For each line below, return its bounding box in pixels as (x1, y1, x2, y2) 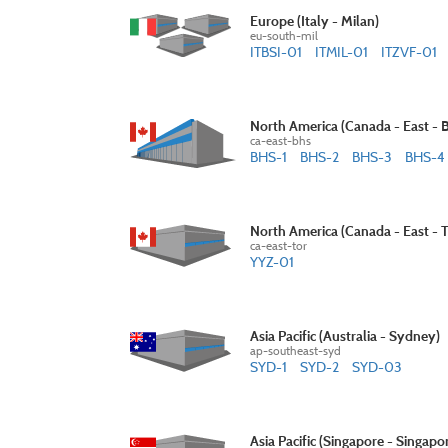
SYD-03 (352, 358, 402, 375)
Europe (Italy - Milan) (250, 12, 379, 29)
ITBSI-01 (250, 43, 302, 60)
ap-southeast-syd (250, 343, 341, 358)
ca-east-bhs (250, 133, 311, 148)
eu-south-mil (250, 28, 318, 43)
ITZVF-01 (381, 43, 437, 60)
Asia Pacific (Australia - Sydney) (250, 327, 440, 344)
